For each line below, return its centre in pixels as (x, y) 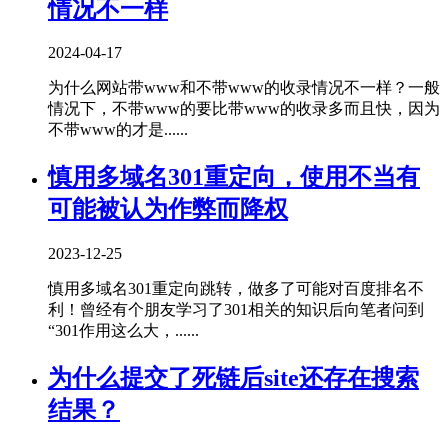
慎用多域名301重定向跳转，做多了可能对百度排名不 (236, 289)
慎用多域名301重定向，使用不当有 (234, 177)
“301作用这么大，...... (123, 331)
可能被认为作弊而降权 (168, 209)
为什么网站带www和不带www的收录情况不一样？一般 (244, 88)
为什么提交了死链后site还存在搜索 (233, 378)
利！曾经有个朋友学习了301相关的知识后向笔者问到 (236, 310)
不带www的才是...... (118, 130)
